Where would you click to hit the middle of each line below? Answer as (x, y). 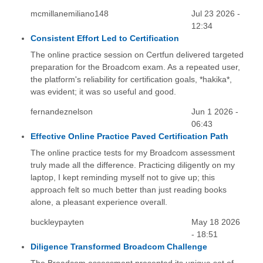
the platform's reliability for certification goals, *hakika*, (131, 80)
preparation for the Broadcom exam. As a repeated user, (135, 67)
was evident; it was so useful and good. (103, 92)
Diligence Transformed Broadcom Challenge (119, 247)
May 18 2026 (216, 222)
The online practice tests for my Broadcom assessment (132, 153)
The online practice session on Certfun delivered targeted (137, 55)
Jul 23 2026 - (216, 13)
